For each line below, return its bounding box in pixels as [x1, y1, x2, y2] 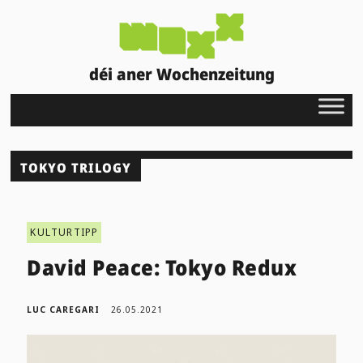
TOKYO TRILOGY [20, 158, 132, 177]
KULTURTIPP [30, 224, 99, 239]
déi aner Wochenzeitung [88, 62, 275, 85]
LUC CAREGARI [27, 303, 100, 315]
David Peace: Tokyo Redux [27, 252, 297, 282]
